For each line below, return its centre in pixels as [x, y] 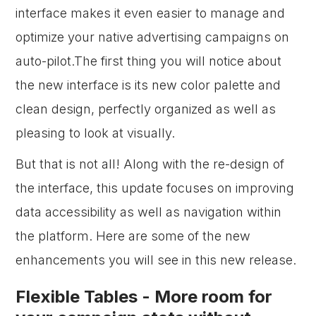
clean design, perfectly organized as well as [146, 109]
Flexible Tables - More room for [144, 297]
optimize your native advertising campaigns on [153, 37]
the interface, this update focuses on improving [155, 188]
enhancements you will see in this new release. [156, 260]
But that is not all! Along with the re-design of [150, 164]
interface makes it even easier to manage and [151, 13]
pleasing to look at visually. [96, 133]
